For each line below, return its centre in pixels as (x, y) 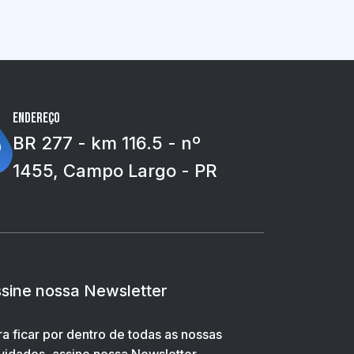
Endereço (36, 118)
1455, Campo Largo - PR (115, 171)
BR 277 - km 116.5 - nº (107, 143)
